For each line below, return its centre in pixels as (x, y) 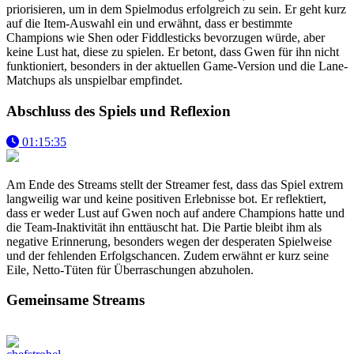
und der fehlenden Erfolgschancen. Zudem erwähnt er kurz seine (168, 255)
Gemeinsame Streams (75, 300)
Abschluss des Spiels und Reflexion (119, 111)
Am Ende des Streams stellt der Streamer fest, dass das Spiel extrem (175, 184)
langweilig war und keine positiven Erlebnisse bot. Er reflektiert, (166, 198)
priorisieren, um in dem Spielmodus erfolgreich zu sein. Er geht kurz (176, 9)
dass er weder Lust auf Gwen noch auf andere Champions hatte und (175, 213)
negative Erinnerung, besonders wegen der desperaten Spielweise (169, 241)
